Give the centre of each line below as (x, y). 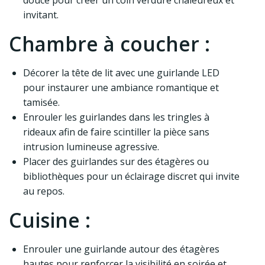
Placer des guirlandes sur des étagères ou (116, 162)
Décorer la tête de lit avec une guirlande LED (121, 73)
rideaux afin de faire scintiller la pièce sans (116, 132)
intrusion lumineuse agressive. (91, 147)
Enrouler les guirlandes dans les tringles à (116, 117)
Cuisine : (50, 220)
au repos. (44, 191)
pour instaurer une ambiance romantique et (121, 88)
